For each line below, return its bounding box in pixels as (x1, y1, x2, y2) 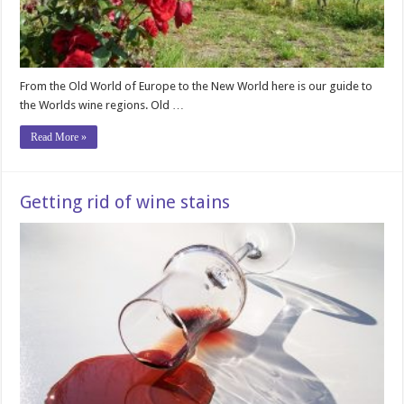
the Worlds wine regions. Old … (20, 97, 185, 112)
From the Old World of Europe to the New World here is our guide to (20, 78, 373, 93)
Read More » (31, 130, 87, 143)
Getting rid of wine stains (20, 190, 231, 213)
